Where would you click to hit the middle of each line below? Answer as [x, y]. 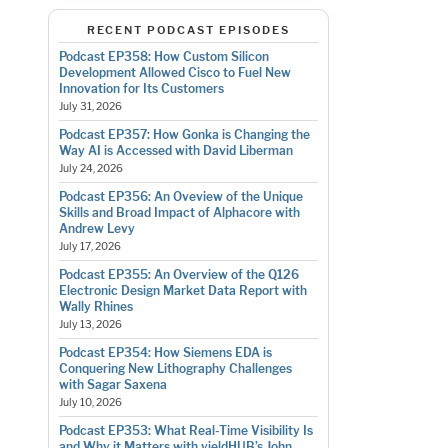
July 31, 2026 [90, 107]
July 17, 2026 [89, 247]
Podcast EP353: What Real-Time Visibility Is [185, 431]
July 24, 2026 [90, 169]
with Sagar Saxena [112, 385]
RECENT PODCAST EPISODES [188, 29]
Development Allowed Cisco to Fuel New [174, 73]
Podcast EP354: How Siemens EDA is [165, 353]
